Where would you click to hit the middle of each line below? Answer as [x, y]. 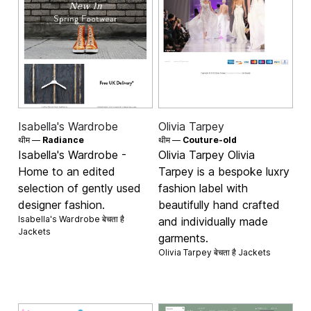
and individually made [213, 221]
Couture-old [210, 140]
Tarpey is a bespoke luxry [224, 171]
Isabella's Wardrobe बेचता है [72, 219]
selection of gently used [80, 188]
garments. [183, 238]
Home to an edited [67, 171]
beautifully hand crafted [219, 204]
